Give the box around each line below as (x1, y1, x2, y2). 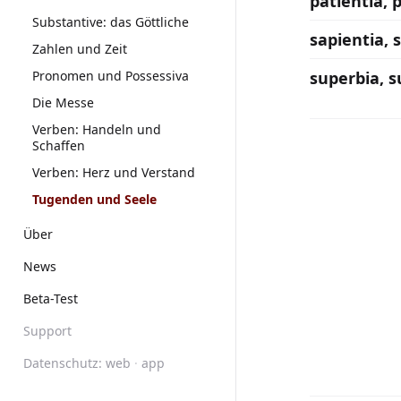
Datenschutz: (23, 354, 102, 371)
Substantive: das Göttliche (32, 13, 189, 30)
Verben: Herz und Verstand (32, 164, 195, 181)
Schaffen (32, 137, 85, 154)
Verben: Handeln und (32, 121, 161, 138)
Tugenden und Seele (32, 191, 157, 208)
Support (23, 322, 72, 339)
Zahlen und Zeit (32, 40, 127, 57)
